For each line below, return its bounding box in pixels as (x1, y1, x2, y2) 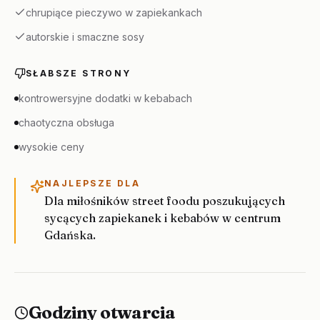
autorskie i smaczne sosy (26, 31, 144, 43)
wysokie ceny (19, 141, 84, 153)
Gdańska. (44, 228, 96, 242)
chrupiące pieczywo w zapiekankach (26, 6, 202, 19)
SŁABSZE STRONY (26, 68, 131, 79)
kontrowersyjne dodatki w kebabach (19, 92, 192, 104)
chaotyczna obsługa (19, 116, 114, 129)
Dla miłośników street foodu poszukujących (44, 194, 285, 208)
